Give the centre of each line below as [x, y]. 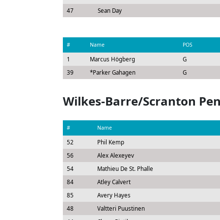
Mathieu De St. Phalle [125, 169]
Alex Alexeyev [115, 155]
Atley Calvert [114, 182]
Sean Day [110, 11]
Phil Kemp [110, 142]
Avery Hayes [114, 195]
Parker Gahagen [114, 72]
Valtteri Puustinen [121, 208]
